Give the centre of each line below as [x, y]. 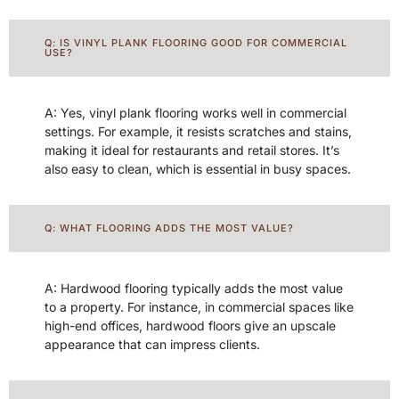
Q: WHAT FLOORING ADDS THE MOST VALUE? [169, 228]
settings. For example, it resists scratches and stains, [198, 132]
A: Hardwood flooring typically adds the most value [194, 289]
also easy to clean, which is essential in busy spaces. [198, 169]
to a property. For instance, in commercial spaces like [199, 307]
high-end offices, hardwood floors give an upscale [190, 326]
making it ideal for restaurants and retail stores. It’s [192, 151]
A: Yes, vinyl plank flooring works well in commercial [195, 113]
